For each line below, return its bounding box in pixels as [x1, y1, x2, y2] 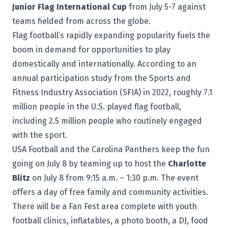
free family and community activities [69, 187, 206, 197]
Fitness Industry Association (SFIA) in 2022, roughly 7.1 [12, 88, 212, 97]
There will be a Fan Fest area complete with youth [12, 202, 197, 211]
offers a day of [12, 187, 69, 197]
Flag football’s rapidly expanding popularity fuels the [12, 31, 210, 40]
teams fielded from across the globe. [12, 16, 157, 26]
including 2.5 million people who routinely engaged [12, 116, 202, 126]
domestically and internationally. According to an [12, 59, 196, 69]
